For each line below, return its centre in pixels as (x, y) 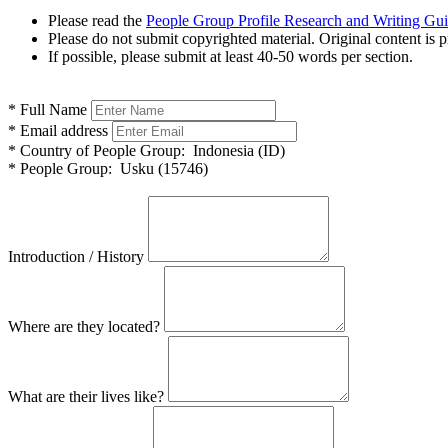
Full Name (51, 109)
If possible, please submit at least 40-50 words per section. (230, 56)
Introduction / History (76, 256)
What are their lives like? (86, 396)
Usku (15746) (160, 168)
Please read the (97, 20)
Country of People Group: (100, 150)
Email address (62, 130)
